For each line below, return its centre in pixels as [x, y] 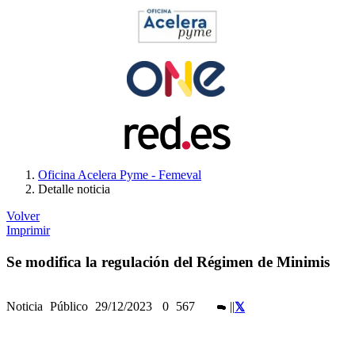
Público [71, 306]
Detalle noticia [74, 189]
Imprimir [28, 230]
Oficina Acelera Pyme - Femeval [120, 174]
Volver [23, 216]
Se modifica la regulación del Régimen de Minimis [168, 261]
